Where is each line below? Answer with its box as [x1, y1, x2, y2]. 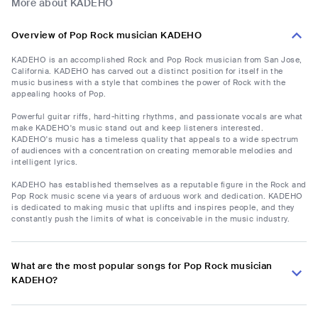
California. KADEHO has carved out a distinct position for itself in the [11, 66, 283, 77]
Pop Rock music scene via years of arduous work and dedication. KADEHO [11, 191, 303, 202]
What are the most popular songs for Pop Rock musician [11, 260, 273, 273]
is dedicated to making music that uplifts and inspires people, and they [11, 202, 295, 213]
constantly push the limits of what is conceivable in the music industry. [11, 214, 290, 224]
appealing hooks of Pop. [11, 89, 106, 99]
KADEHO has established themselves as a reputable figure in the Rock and [11, 180, 307, 190]
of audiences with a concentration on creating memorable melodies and [11, 146, 292, 156]
